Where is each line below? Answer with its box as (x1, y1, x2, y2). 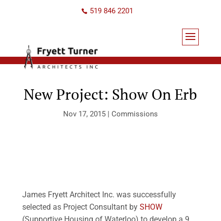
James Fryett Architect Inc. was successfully (22, 190, 176, 199)
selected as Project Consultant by (22, 202, 140, 212)
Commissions (111, 110, 158, 118)
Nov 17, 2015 (63, 110, 106, 118)
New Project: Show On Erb (24, 84, 197, 104)
